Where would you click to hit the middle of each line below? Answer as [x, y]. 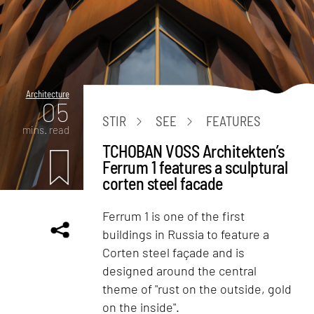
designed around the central [180, 270]
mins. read [46, 129]
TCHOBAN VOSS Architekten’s [193, 151]
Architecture [47, 94]
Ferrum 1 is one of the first [174, 216]
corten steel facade [163, 183]
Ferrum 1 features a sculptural [195, 167]
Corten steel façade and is [174, 252]
